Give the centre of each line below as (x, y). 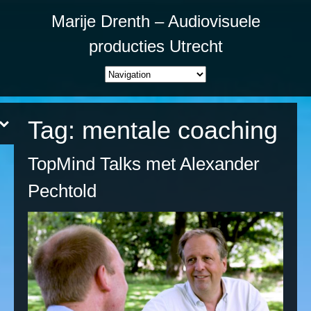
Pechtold (62, 191)
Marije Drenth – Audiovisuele (155, 21)
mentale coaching (180, 130)
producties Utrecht (155, 46)
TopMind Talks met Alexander (144, 163)
